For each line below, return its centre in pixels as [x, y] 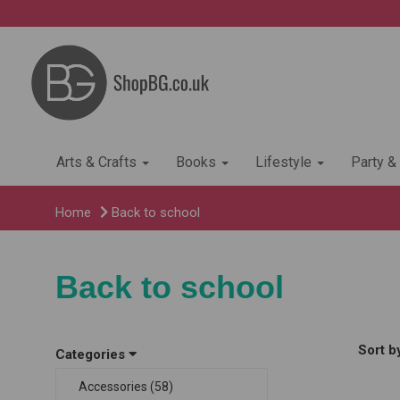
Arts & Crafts [98, 162]
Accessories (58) [126, 387]
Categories [92, 355]
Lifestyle [285, 162]
